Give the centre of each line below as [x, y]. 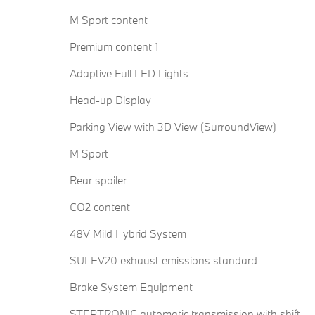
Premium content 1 [114, 47]
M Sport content [109, 20]
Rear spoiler [98, 180]
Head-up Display [110, 100]
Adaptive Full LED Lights [129, 73]
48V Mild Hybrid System [128, 234]
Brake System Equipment [131, 287]
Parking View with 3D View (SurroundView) [173, 127]
